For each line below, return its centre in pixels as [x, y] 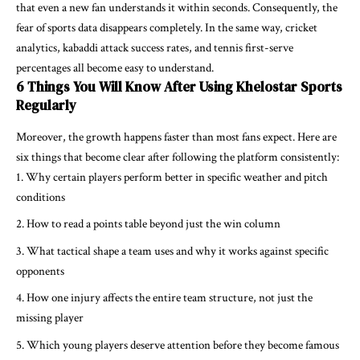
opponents [40, 271]
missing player [50, 318]
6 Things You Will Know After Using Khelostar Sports [179, 86]
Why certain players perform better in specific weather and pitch [177, 177]
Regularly [46, 105]
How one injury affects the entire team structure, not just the [170, 298]
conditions [41, 197]
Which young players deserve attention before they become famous [183, 345]
